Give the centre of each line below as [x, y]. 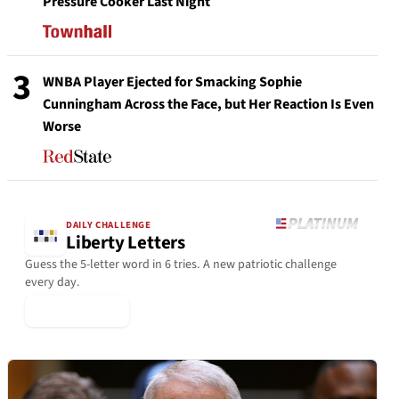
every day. [53, 283]
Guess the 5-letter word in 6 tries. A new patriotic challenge [181, 265]
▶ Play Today [77, 311]
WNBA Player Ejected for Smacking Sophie [172, 82]
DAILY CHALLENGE [109, 224]
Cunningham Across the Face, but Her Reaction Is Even [208, 105]
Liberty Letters [126, 242]
